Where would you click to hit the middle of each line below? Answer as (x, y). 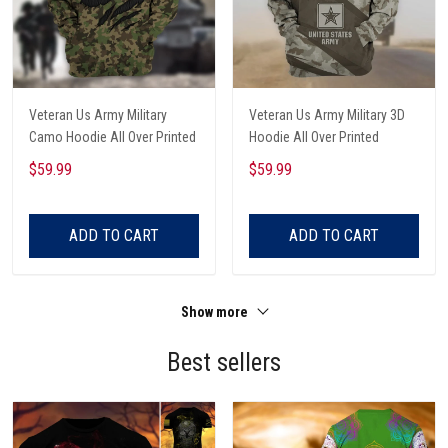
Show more (216, 312)
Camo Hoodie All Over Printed (112, 137)
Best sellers (224, 363)
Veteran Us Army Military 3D (327, 115)
